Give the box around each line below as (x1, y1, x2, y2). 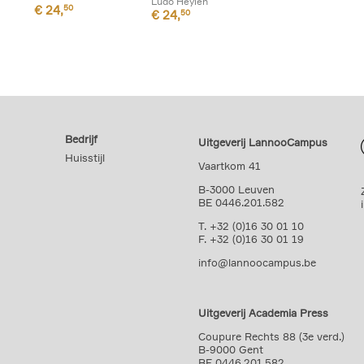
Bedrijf (65, 132, 98, 145)
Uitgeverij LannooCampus (198, 136, 327, 149)
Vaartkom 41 (198, 159, 261, 172)
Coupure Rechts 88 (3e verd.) (198, 330, 344, 343)
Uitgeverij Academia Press (198, 306, 328, 319)
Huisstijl (65, 151, 106, 164)
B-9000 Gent (198, 343, 263, 356)
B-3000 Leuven (198, 183, 275, 196)
